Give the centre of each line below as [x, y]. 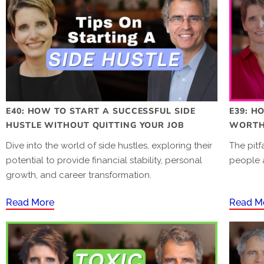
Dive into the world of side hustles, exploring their [109, 145]
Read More [30, 202]
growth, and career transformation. [79, 175]
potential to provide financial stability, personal [104, 160]
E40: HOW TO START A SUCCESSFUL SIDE [101, 111]
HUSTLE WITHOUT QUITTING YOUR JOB [95, 125]
